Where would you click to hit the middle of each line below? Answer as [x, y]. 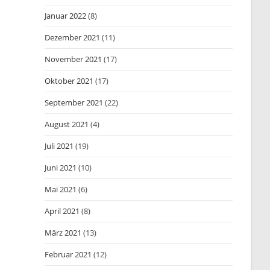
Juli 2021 [59, 146]
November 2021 [74, 59]
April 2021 [62, 211]
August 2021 [67, 124]
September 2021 [74, 102]
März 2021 [63, 233]
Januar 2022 [66, 16]
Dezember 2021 [73, 37]
